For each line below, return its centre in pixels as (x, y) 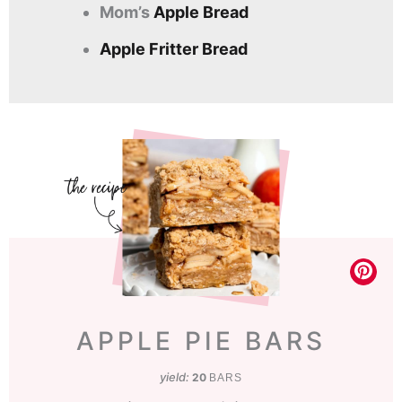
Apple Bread (201, 12)
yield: (175, 376)
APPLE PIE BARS (201, 341)
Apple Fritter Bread (174, 48)
